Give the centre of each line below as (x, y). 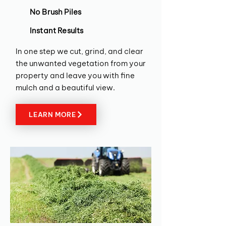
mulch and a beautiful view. (65, 88)
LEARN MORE (52, 115)
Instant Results (57, 31)
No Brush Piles (56, 12)
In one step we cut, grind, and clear (79, 51)
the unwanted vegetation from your (81, 63)
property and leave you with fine (75, 75)
